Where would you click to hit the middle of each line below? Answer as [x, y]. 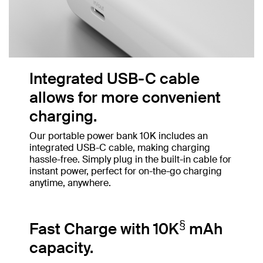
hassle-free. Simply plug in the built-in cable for [130, 160]
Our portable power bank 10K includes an [119, 136]
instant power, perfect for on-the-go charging [126, 171]
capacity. [61, 248]
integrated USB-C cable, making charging [120, 148]
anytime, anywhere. [70, 183]
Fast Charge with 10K [104, 229]
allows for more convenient [125, 98]
